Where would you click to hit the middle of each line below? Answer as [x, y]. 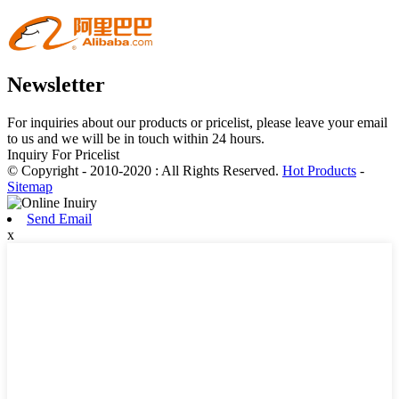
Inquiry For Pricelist [63, 155]
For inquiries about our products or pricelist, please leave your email [197, 123]
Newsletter [56, 85]
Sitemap [30, 187]
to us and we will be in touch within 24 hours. [136, 139]
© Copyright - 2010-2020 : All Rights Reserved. [145, 171]
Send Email [59, 219]
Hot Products [319, 171]
